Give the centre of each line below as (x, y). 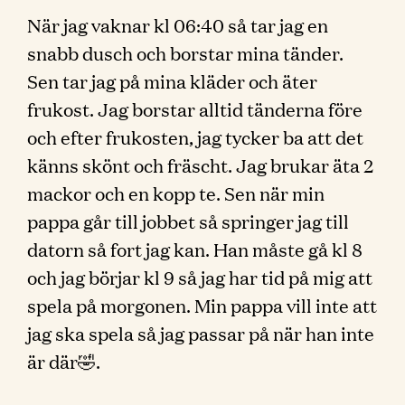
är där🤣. (64, 361)
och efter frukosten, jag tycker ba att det (195, 137)
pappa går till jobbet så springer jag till (188, 221)
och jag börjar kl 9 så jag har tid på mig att (200, 277)
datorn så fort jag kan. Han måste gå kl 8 (195, 249)
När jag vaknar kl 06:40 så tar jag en (178, 24)
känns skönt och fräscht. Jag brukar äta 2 (200, 165)
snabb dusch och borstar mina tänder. (185, 52)
